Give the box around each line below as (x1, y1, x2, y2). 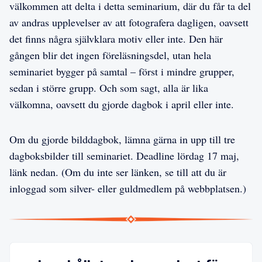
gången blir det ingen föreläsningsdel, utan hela (9, 47, 211, 62)
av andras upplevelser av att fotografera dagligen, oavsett (9, 15, 249, 29)
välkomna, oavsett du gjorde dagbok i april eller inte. (9, 96, 234, 111)
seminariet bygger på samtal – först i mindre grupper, (9, 64, 235, 78)
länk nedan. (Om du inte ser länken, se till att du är (9, 164, 226, 179)
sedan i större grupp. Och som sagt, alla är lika (9, 80, 208, 95)
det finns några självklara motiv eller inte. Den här (9, 31, 223, 46)
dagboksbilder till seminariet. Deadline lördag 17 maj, (9, 148, 239, 163)
